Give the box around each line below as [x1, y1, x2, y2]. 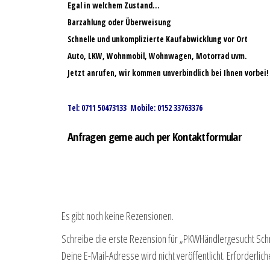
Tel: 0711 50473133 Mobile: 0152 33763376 [67, 102, 202, 114]
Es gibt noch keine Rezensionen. [61, 209, 174, 224]
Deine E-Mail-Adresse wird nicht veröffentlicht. [61, 248, 225, 263]
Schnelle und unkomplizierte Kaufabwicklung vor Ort [67, 34, 248, 45]
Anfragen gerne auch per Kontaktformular [67, 129, 241, 145]
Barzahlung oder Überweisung [67, 17, 171, 28]
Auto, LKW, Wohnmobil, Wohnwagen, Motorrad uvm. [67, 51, 246, 62]
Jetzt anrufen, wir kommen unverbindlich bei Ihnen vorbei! [67, 67, 269, 79]
